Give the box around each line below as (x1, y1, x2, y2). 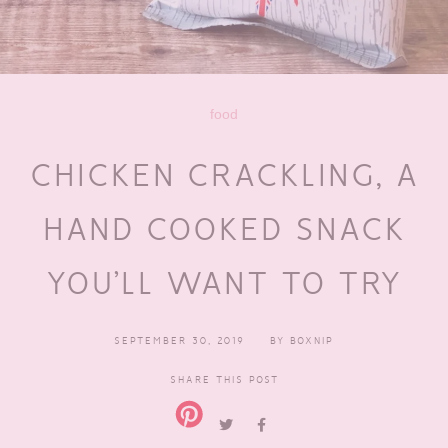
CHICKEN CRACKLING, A (29, 153, 419, 195)
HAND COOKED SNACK (42, 207, 406, 249)
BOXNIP (290, 333, 334, 347)
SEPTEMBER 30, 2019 (114, 333, 245, 347)
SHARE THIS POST (169, 372, 279, 386)
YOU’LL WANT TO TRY (45, 261, 403, 303)
